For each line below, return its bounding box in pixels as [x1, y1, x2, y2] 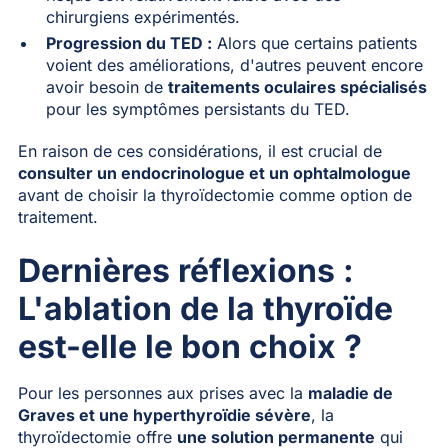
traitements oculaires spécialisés [167, 76, 427, 97]
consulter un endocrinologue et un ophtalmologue [17, 162, 411, 183]
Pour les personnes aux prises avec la [17, 382, 308, 403]
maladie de [307, 382, 393, 403]
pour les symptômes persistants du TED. [45, 98, 350, 119]
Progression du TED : [45, 32, 212, 53]
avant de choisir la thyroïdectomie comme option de [17, 184, 412, 205]
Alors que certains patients [211, 32, 417, 53]
